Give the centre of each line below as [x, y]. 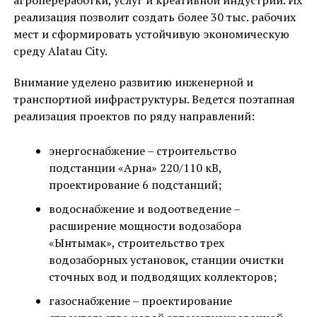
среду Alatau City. [60, 51]
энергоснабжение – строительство [142, 151]
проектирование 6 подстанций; [135, 185]
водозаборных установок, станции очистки [166, 260]
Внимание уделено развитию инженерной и [133, 82]
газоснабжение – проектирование [140, 301]
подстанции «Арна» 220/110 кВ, [135, 168]
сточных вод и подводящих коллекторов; [162, 277]
